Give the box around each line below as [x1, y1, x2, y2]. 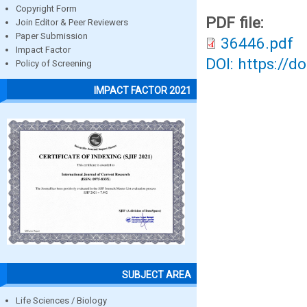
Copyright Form [16, 3, 77, 14]
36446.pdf [221, 34, 293, 53]
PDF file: [206, 14, 268, 32]
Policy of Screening [16, 58, 92, 69]
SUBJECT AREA [122, 269, 191, 280]
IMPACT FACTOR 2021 [94, 84, 191, 96]
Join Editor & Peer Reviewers [16, 17, 128, 28]
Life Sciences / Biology [16, 295, 107, 306]
